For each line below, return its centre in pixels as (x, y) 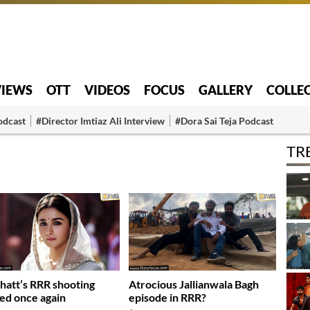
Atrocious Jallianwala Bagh (194, 284)
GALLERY (226, 90)
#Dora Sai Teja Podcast (224, 120)
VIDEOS (107, 90)
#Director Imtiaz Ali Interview (100, 120)
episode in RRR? (168, 298)
